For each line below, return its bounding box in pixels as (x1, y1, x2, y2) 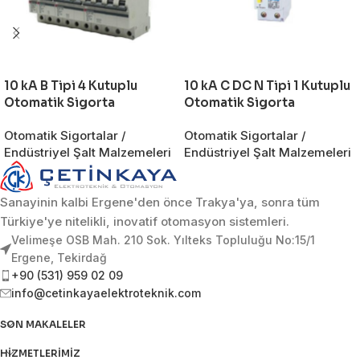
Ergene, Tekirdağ (11, 251, 107, 265)
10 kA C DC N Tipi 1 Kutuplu (184, 78, 350, 93)
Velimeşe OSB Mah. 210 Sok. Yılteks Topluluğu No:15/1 (11, 233, 315, 247)
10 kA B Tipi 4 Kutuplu (4, 78, 137, 93)
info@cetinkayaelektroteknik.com (11, 286, 201, 301)
